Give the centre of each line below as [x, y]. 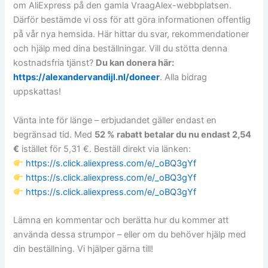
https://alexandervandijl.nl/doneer [87, 77]
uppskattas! [37, 92]
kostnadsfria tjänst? [55, 63]
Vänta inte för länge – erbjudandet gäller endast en [115, 120]
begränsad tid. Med [54, 134]
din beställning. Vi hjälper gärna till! [83, 249]
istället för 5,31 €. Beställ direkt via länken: [105, 149]
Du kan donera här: [135, 63]
